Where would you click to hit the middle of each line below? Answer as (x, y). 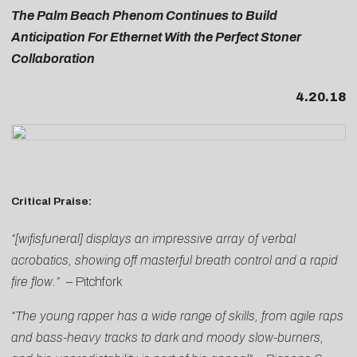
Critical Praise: (51, 201)
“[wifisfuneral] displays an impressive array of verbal (153, 238)
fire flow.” (39, 281)
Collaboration (53, 58)
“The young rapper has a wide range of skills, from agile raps (177, 316)
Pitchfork (99, 281)
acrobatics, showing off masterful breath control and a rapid (175, 260)
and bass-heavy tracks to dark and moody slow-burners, (167, 337)
